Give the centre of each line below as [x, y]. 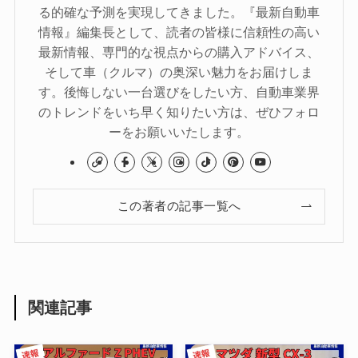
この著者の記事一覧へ [179, 206]
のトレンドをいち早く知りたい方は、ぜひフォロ [179, 111]
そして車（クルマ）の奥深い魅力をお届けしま [179, 72]
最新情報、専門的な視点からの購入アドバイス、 [179, 52]
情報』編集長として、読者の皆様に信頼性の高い [179, 32]
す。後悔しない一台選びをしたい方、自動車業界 [179, 91]
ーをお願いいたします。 [179, 131]
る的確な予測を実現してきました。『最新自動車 [179, 12]
